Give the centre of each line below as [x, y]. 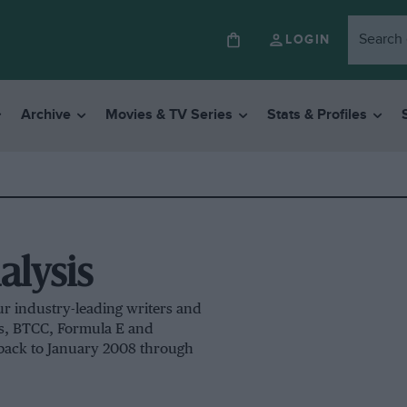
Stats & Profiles [317, 115]
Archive [45, 115]
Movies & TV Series [169, 115]
